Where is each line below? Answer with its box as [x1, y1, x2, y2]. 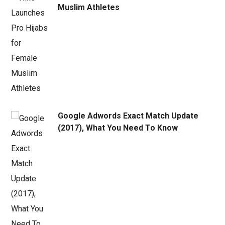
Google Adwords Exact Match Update [58, 110, 199, 121]
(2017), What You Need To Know [58, 123, 178, 133]
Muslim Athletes [58, 2, 120, 12]
